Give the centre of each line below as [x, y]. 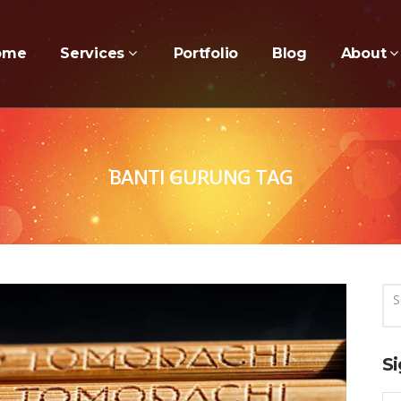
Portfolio [205, 53]
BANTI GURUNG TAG [200, 176]
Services [92, 53]
